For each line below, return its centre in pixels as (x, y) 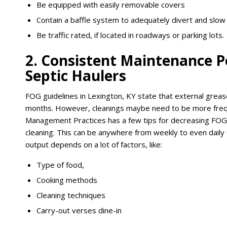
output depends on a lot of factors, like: (94, 144)
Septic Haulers (76, 76)
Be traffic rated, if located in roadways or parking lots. (130, 35)
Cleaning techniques (71, 195)
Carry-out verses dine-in (79, 210)
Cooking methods (67, 180)
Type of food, (60, 164)
